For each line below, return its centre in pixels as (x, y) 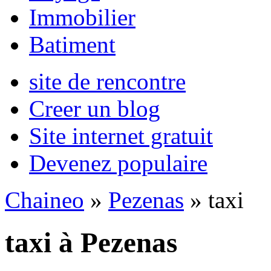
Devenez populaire (118, 163)
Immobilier (82, 17)
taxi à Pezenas (91, 243)
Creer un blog (95, 109)
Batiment (72, 44)
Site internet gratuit (121, 136)
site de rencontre (107, 81)
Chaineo (44, 200)
